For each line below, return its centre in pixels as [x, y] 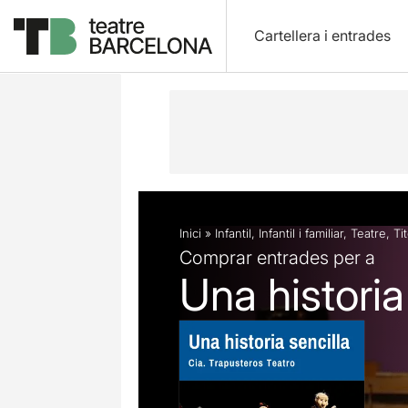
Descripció [183, 47]
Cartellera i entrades [322, 36]
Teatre [368, 233]
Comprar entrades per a [277, 257]
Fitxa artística [285, 47]
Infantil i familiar [301, 233]
